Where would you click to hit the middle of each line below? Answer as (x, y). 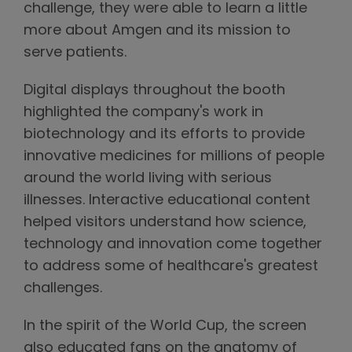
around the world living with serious (148, 178)
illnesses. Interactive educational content (167, 200)
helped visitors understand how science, (165, 222)
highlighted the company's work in (143, 112)
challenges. (63, 288)
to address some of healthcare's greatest (171, 266)
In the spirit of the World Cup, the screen (165, 326)
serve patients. (75, 53)
